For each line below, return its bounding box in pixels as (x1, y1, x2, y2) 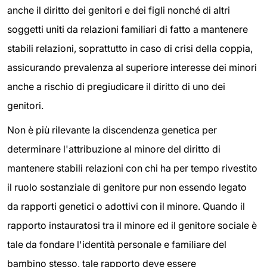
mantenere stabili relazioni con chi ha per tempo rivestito (7, 162, 257, 175)
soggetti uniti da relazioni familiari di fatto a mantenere (7, 23, 248, 35)
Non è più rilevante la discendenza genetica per (7, 124, 217, 136)
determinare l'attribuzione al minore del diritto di (7, 143, 221, 156)
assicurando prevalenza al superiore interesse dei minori (7, 61, 257, 73)
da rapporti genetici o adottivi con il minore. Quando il (7, 200, 245, 213)
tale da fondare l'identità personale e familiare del (7, 238, 226, 251)
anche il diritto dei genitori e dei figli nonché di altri (7, 4, 230, 16)
